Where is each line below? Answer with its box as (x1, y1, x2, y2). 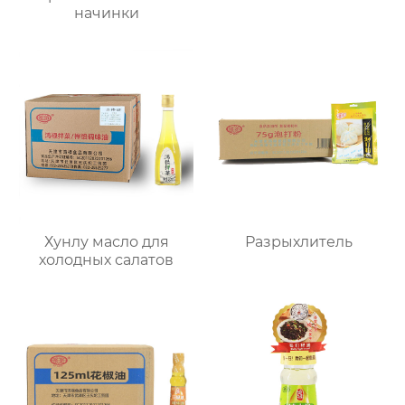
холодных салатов (39, 250, 174, 268)
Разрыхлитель (244, 232, 353, 250)
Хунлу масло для (43, 232, 169, 250)
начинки (73, 4, 139, 22)
